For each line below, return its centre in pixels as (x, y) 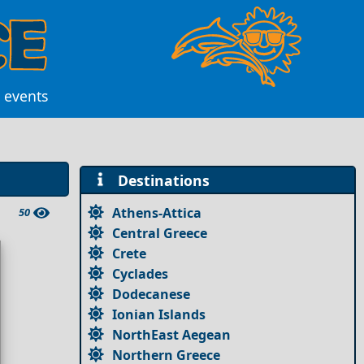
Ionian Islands (159, 314)
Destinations (159, 180)
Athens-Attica (157, 212)
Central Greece (160, 233)
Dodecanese (152, 294)
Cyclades (141, 273)
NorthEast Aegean (172, 334)
